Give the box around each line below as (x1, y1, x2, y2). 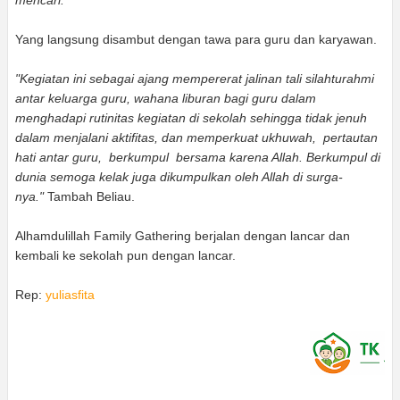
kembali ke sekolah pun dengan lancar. (15, 248, 236, 263)
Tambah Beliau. (47, 189, 135, 204)
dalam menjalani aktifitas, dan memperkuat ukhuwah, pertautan (15, 130, 378, 146)
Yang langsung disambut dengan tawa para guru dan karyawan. (15, 32, 377, 47)
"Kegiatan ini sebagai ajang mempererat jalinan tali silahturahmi (15, 71, 374, 87)
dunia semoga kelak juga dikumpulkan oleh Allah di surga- (15, 170, 343, 185)
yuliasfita (46, 287, 95, 303)
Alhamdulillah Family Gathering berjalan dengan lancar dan (15, 229, 350, 244)
